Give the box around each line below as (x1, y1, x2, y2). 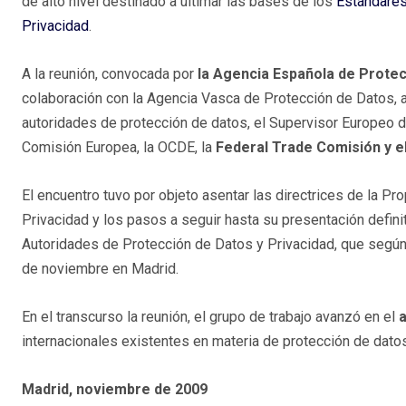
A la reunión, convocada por (22, 65, 198, 83)
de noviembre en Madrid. (22, 260, 179, 278)
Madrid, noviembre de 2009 (22, 381, 208, 399)
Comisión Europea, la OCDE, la (22, 139, 216, 157)
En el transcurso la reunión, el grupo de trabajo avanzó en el (22, 308, 399, 326)
